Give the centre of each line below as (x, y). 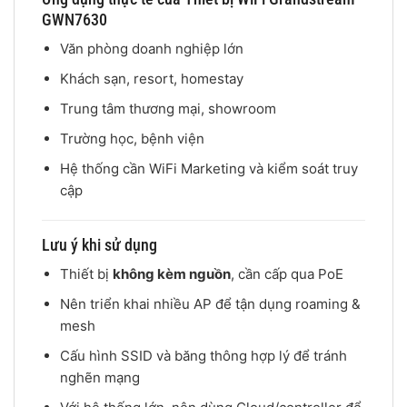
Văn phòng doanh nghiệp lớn (151, 49)
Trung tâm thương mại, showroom (168, 109)
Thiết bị (86, 273)
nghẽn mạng (99, 377)
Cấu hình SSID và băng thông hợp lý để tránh (203, 355)
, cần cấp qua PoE (287, 273)
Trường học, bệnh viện (132, 139)
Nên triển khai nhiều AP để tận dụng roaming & (210, 303)
